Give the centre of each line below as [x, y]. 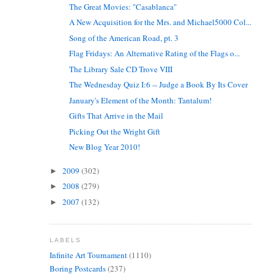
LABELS [65, 240]
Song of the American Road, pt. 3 [124, 38]
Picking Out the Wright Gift [115, 131]
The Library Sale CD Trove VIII [121, 69]
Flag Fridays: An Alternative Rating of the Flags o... [155, 54]
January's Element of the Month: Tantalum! [141, 100]
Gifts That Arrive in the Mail [117, 116]
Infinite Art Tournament [88, 255]
